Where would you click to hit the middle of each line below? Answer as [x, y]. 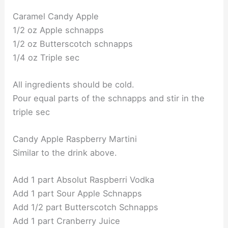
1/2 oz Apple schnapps [59, 30]
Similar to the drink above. [65, 153]
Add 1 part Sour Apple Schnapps [78, 194]
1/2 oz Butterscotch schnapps [73, 44]
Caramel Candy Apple [56, 16]
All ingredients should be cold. [74, 84]
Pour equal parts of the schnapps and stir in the [109, 98]
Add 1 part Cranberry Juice [67, 221]
